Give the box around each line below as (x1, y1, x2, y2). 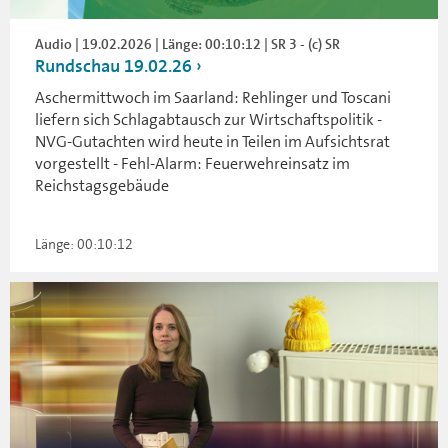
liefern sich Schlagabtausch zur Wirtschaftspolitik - (35, 109, 382, 130)
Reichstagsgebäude (35, 175, 169, 196)
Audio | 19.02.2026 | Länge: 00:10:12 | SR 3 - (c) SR (35, 35, 340, 53)
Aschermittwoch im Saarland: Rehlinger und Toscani (35, 87, 391, 108)
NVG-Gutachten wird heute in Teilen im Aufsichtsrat (35, 131, 390, 152)
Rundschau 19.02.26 (35, 54, 192, 78)
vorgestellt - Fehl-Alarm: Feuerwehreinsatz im (35, 153, 350, 174)
